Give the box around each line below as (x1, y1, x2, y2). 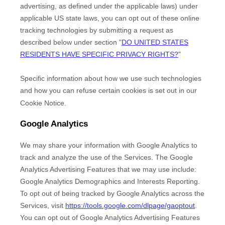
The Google (153, 153, 193, 161)
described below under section (20, 38, 119, 46)
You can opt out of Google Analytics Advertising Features (20, 213, 200, 221)
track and (20, 153, 52, 161)
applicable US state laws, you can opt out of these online (20, 14, 199, 22)
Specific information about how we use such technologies (20, 74, 201, 82)
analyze (52, 153, 76, 161)
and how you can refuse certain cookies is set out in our (20, 86, 197, 94)
